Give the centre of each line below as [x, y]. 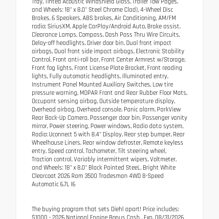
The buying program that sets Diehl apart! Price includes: [105, 209]
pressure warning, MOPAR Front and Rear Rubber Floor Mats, [109, 93]
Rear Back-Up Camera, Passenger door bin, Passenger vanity [109, 118]
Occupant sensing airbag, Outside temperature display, [103, 101]
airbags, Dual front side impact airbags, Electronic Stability [108, 51]
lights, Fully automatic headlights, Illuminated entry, [100, 76]
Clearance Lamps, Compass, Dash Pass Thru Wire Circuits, [106, 34]
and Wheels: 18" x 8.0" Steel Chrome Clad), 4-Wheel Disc [102, 10]
